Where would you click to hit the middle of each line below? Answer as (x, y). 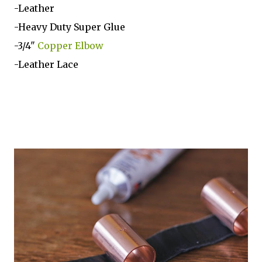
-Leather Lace (46, 64)
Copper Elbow (70, 45)
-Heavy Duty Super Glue (70, 27)
